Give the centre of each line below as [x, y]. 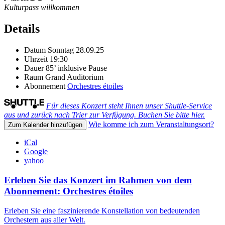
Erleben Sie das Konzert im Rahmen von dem [98, 180]
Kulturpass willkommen [42, 8]
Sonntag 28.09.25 [76, 50]
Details [22, 29]
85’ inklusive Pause [76, 68]
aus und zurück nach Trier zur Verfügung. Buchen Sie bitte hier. [104, 115]
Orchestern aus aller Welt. [45, 219]
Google [36, 152]
